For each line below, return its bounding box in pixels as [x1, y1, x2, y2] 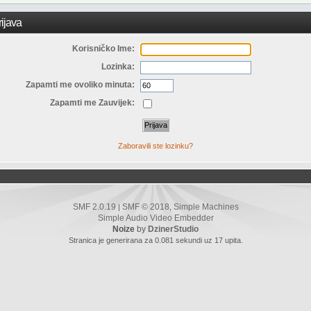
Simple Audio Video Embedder [97, 213, 214, 224]
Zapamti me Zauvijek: [50, 98, 135, 108]
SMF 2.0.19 [72, 202, 116, 212]
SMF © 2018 [121, 202, 169, 212]
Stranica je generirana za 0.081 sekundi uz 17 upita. [68, 236, 243, 245]
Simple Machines [173, 202, 239, 212]
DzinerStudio [148, 224, 199, 235]
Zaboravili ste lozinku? [118, 141, 193, 150]
